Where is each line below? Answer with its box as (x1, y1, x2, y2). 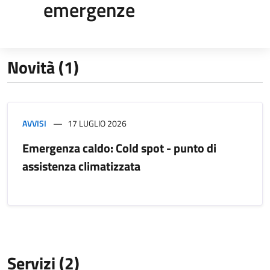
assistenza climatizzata (22, 156, 140, 175)
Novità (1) (7, 54, 79, 80)
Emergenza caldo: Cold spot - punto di (22, 138, 216, 157)
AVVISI (22, 116, 46, 130)
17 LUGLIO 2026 (67, 116, 127, 130)
